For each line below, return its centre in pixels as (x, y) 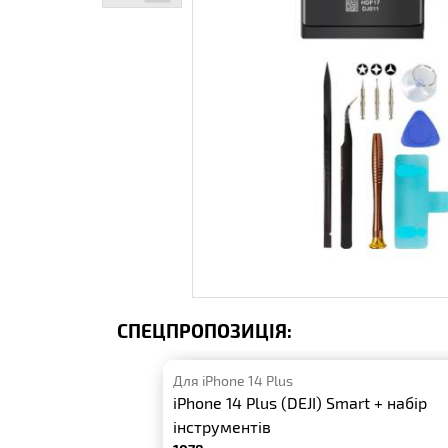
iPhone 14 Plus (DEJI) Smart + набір (300, 402)
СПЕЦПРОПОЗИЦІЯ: (204, 330)
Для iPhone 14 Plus (233, 380)
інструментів (222, 426)
